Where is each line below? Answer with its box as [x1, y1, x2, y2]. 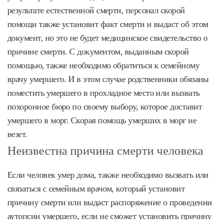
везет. [7, 129, 27, 139]
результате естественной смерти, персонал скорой [7, 5, 185, 15]
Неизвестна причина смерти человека [7, 143, 203, 157]
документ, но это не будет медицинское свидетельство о [7, 32, 208, 43]
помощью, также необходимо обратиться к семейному [7, 60, 200, 70]
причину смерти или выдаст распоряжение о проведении [7, 197, 212, 207]
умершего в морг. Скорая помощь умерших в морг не [7, 115, 197, 125]
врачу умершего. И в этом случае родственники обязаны [7, 74, 209, 84]
